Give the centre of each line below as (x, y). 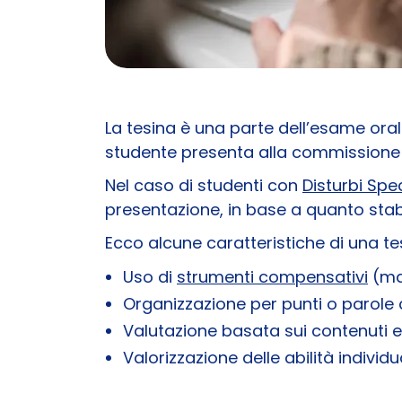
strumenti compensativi (272, 276)
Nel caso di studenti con (204, 185)
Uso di (150, 276)
